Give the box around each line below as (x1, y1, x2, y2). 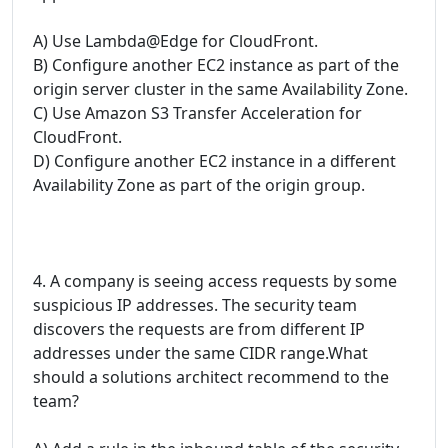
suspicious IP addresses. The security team (33, 294, 357, 317)
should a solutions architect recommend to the (33, 366, 389, 389)
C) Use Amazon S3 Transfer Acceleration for (33, 102, 362, 125)
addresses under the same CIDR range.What (33, 342, 368, 365)
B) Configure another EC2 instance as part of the (33, 54, 399, 77)
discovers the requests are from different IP (33, 318, 365, 341)
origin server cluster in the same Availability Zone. (33, 78, 408, 101)
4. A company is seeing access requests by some (33, 270, 397, 293)
